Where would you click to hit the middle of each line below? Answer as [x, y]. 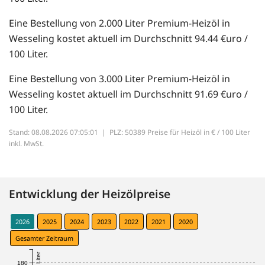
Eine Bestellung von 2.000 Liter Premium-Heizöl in [119, 23]
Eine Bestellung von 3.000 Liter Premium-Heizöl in [119, 79]
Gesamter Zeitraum [44, 238]
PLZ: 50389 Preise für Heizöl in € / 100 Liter [180, 132]
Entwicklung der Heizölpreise [90, 194]
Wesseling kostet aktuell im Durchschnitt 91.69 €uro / [128, 94]
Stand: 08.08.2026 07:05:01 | [59, 132]
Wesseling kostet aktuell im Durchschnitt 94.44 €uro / [128, 39]
